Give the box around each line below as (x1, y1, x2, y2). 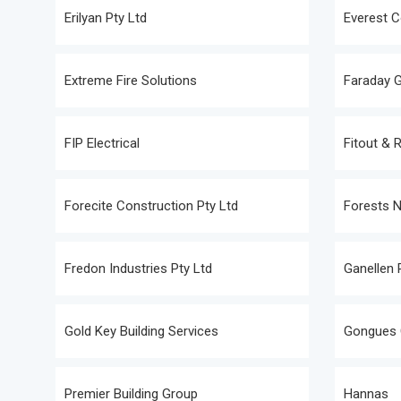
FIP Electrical (64, 135, 140, 151)
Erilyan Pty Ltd (64, 10, 147, 26)
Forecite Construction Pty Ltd (64, 198, 238, 214)
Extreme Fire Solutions (64, 73, 197, 89)
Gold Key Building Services (64, 323, 218, 339)
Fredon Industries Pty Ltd (64, 260, 212, 277)
